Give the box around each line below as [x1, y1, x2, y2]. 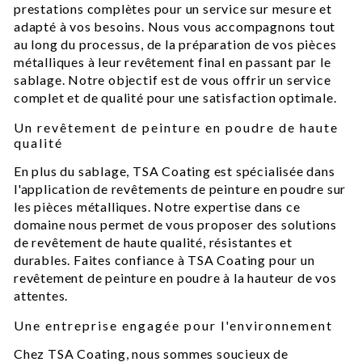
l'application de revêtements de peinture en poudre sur [14, 181, 347, 196]
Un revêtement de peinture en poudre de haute [14, 120, 339, 135]
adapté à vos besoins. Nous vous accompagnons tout [14, 19, 336, 34]
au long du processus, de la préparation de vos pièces [14, 36, 337, 52]
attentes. [14, 288, 69, 303]
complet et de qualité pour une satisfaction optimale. [14, 90, 337, 105]
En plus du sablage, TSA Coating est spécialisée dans [14, 163, 335, 179]
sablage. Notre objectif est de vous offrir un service [14, 72, 331, 87]
